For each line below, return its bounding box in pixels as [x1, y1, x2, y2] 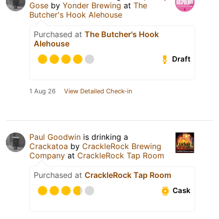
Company [29, 150, 65, 160]
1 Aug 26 [29, 87, 56, 95]
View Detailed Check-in [64, 87, 132, 95]
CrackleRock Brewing [82, 141, 161, 151]
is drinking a [81, 131, 128, 142]
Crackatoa [29, 141, 68, 151]
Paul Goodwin [29, 131, 81, 142]
